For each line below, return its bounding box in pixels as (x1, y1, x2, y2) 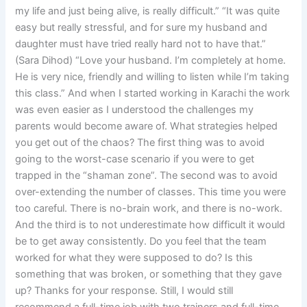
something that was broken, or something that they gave (15, 268, 282, 281)
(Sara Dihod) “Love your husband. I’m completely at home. (15, 54, 286, 67)
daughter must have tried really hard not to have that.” (15, 38, 267, 51)
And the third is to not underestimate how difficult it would (15, 219, 286, 232)
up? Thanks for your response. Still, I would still (15, 284, 234, 297)
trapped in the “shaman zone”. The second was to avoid (15, 169, 278, 182)
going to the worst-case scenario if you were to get (15, 153, 255, 166)
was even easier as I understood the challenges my (15, 103, 254, 116)
